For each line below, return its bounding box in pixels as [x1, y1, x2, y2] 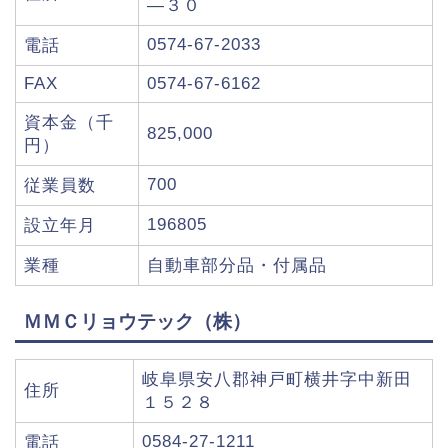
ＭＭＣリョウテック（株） [23, 310, 251, 332]
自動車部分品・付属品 [147, 255, 327, 275]
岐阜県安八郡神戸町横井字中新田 [142, 369, 412, 389]
